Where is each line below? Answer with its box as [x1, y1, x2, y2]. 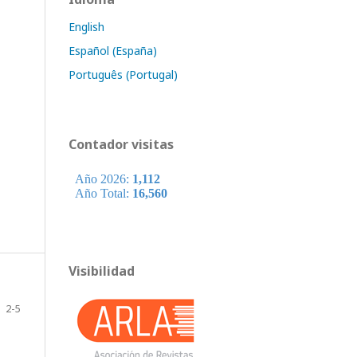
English [69, 19, 104, 34]
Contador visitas [69, 135, 174, 153]
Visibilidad [69, 262, 135, 280]
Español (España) [69, 43, 157, 58]
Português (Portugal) [69, 67, 178, 82]
